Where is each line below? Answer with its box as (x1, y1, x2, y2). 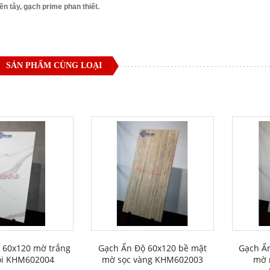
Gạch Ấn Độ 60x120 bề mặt (98, 242, 207, 254)
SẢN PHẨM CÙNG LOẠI (6, 61, 102, 71)
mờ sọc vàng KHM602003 (102, 254, 204, 266)
